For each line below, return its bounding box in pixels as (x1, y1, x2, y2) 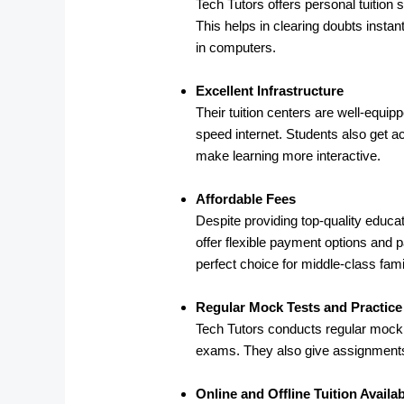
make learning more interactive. (196, 147, 381, 163)
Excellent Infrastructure (196, 82, 344, 98)
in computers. (196, 39, 277, 55)
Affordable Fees (196, 190, 297, 207)
